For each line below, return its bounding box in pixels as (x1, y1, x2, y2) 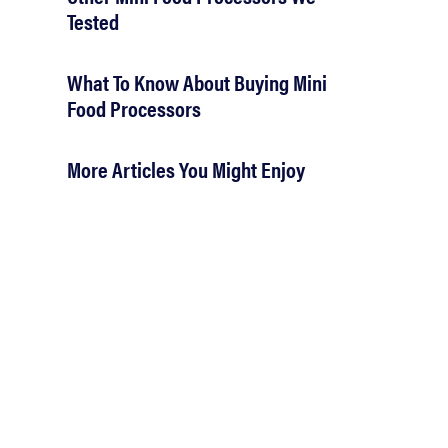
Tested (67, 4, 119, 36)
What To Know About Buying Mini (67, 65, 327, 97)
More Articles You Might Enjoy (67, 152, 305, 184)
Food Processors (67, 91, 201, 123)
